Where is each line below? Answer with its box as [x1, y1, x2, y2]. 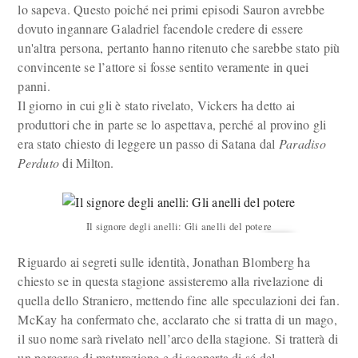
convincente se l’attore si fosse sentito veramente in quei [18, 58, 309, 75]
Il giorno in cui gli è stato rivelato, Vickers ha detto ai [18, 97, 296, 113]
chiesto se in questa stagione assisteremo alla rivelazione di [18, 272, 324, 289]
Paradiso [278, 135, 326, 152]
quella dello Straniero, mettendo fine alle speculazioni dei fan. [18, 292, 340, 308]
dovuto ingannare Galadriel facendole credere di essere [18, 20, 304, 37]
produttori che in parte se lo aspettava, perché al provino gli [18, 116, 327, 133]
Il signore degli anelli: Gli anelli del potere [86, 219, 272, 233]
